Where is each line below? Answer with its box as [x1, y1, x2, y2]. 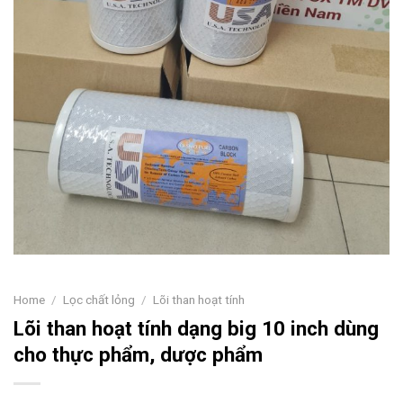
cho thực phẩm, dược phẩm [13, 343, 263, 367]
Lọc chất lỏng [63, 292, 136, 308]
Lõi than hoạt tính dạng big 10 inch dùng [13, 317, 379, 341]
